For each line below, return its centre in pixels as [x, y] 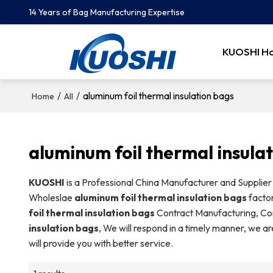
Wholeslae [51, 197]
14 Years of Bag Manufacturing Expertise [106, 12]
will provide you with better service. [101, 243]
